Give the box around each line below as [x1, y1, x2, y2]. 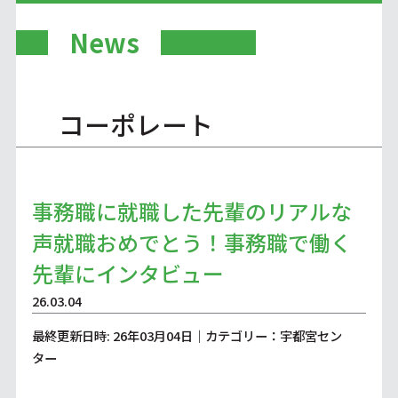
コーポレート [58, 106, 213, 143]
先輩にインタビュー [31, 258, 224, 290]
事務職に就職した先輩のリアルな [31, 195, 352, 227]
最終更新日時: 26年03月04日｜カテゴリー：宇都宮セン [31, 326, 342, 346]
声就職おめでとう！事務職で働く [31, 227, 352, 259]
